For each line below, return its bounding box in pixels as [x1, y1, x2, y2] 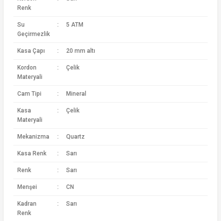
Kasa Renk [17, 150, 46, 157]
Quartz [66, 133, 85, 140]
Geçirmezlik [17, 31, 50, 37]
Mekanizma [17, 133, 49, 140]
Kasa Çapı [17, 47, 45, 54]
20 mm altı [66, 47, 95, 54]
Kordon [17, 64, 37, 71]
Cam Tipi [17, 90, 41, 97]
